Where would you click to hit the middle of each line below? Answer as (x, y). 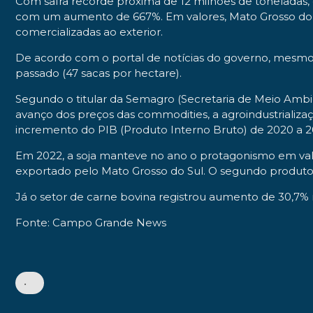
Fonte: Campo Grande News (91, 222)
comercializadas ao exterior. (89, 31)
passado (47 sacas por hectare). (99, 73)
